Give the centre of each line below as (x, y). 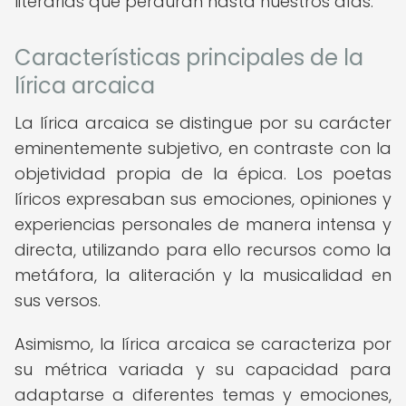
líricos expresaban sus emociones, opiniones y (203, 199)
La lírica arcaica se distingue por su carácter (203, 123)
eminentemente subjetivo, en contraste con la (203, 148)
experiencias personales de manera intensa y (203, 224)
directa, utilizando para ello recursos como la (203, 250)
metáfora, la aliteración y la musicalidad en (203, 275)
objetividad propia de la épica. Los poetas (203, 174)
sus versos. (58, 300)
